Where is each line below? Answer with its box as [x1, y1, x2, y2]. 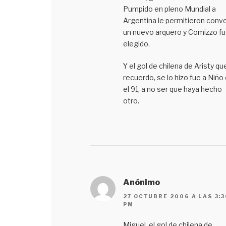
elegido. [123, 39, 150, 48]
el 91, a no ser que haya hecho [123, 84, 222, 93]
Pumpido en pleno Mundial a [123, 4, 216, 13]
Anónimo [123, 177, 160, 187]
